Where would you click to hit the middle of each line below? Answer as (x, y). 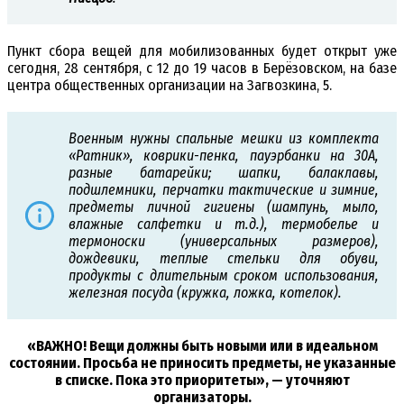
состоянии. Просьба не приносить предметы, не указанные (202, 363)
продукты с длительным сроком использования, (224, 276)
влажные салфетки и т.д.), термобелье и (224, 225)
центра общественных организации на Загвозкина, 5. (170, 86)
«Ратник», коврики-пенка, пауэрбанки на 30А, (224, 156)
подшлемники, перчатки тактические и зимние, (224, 190)
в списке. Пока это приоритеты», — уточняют (202, 381)
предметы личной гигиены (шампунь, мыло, (224, 207)
